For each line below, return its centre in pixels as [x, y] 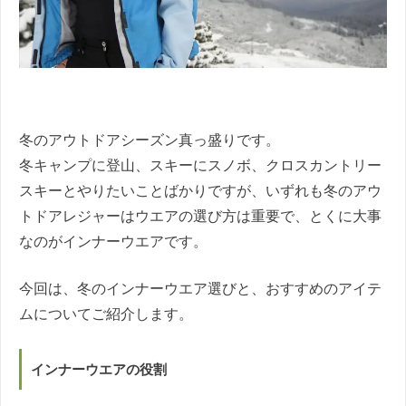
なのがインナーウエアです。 [113, 242]
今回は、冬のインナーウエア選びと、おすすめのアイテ [200, 289]
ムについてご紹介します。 [106, 314]
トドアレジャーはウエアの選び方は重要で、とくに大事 [200, 217]
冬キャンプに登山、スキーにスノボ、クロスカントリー [200, 166]
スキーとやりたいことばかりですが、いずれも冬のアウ [200, 191]
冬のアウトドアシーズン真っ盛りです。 [150, 140]
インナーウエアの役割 [99, 369]
